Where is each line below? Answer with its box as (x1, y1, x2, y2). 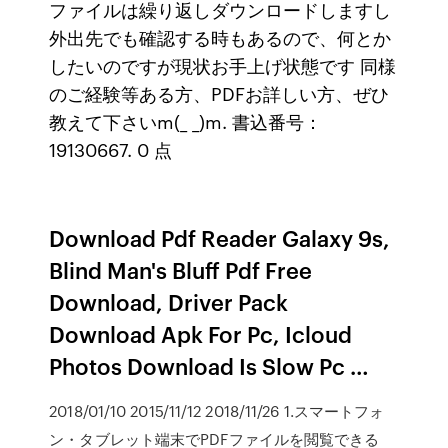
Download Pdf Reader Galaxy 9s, (49, 222, 391, 253)
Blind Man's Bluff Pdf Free (49, 254, 313, 285)
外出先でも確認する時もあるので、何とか (49, 24, 392, 50)
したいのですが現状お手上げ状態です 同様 (49, 52, 397, 78)
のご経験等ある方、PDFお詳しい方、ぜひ (49, 80, 390, 106)
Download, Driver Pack (49, 286, 289, 317)
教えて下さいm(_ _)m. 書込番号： (49, 108, 323, 134)
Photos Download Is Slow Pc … (49, 350, 370, 381)
